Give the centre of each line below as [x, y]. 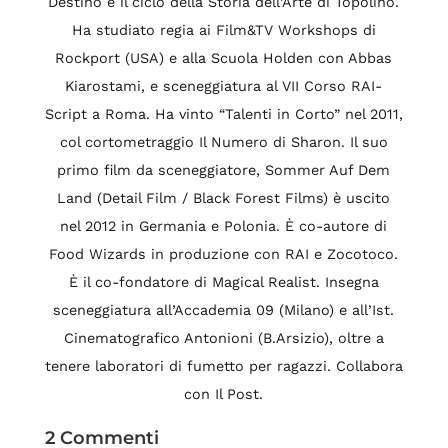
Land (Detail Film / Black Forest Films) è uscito [224, 198]
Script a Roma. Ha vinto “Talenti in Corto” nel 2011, [223, 114]
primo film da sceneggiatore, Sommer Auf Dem [224, 170]
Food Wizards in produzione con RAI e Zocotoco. [224, 254]
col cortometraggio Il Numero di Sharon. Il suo [223, 142]
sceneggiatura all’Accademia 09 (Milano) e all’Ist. [224, 310]
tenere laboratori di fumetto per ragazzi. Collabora [223, 366]
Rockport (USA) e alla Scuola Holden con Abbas [224, 58]
